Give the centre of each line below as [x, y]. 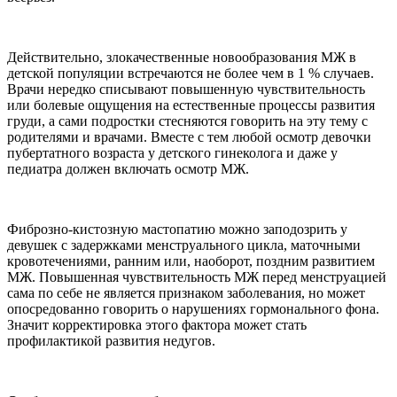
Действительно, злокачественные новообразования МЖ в [182, 58]
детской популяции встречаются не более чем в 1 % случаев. [191, 74]
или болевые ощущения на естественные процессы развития [191, 105]
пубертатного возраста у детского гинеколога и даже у [172, 153]
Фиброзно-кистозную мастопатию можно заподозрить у [177, 230]
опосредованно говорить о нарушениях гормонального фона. [193, 309]
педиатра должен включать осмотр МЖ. [128, 169]
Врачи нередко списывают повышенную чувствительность [186, 90]
